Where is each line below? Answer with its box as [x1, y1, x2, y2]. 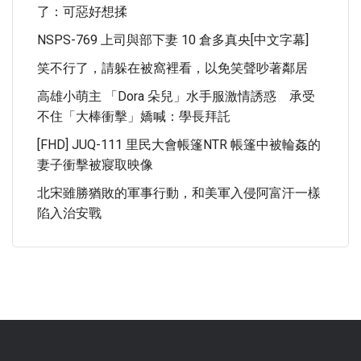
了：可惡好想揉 [37, 4, 127, 19]
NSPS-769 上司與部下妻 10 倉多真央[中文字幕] [37, 32, 309, 48]
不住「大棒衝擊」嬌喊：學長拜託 [37, 109, 230, 124]
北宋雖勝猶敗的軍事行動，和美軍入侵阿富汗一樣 [37, 185, 321, 201]
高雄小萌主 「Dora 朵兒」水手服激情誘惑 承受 [37, 89, 315, 104]
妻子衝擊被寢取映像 [37, 157, 153, 172]
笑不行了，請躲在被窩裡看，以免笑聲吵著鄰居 [37, 60, 308, 76]
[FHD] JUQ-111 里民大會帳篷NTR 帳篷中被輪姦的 [37, 137, 321, 152]
